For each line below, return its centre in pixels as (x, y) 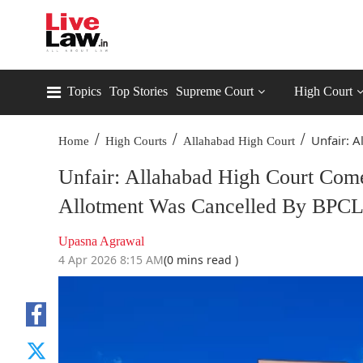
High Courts (136, 141)
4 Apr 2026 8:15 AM (111, 260)
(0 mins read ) (201, 260)
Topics (84, 91)
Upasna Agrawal (101, 241)
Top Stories (139, 91)
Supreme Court (215, 91)
